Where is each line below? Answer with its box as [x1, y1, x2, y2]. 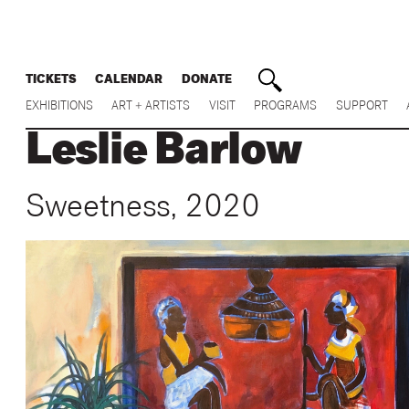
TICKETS [26, 74, 78, 87]
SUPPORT [335, 101, 388, 114]
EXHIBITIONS [26, 101, 94, 114]
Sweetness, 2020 [25, 194, 260, 227]
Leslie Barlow [25, 131, 301, 178]
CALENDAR [95, 74, 163, 87]
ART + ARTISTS [111, 101, 191, 114]
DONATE [181, 74, 232, 87]
